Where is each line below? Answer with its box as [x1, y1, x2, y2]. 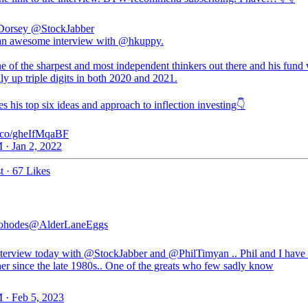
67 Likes [12, 165, 50, 177]
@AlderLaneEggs [29, 219, 108, 230]
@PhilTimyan [168, 247, 229, 259]
